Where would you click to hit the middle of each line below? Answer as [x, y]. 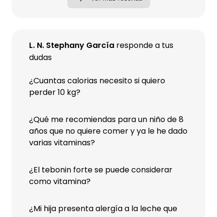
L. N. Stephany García [72, 45]
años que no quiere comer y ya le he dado [108, 131]
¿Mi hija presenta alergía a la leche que [103, 209]
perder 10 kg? [55, 92]
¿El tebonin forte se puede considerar [101, 170]
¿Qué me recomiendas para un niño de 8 [106, 119]
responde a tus [144, 45]
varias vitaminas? [62, 143]
